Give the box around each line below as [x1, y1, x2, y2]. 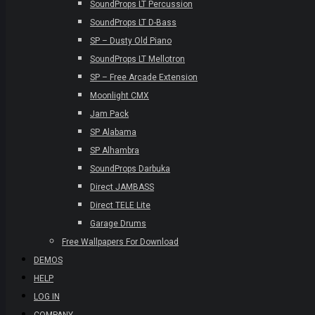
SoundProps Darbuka [90, 164, 170, 174]
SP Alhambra [90, 146, 139, 155]
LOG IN [34, 292, 60, 302]
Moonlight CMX [90, 91, 149, 101]
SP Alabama [90, 127, 136, 137]
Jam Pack [90, 109, 129, 119]
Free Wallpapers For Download [62, 237, 179, 247]
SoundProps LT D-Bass [90, 18, 176, 27]
